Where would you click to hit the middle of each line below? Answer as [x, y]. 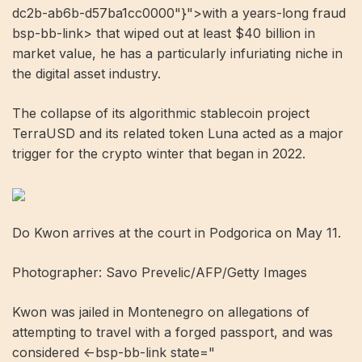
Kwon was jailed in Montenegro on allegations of [161, 312]
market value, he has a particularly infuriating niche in [177, 54]
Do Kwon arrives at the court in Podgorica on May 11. [177, 233]
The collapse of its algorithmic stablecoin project [161, 114]
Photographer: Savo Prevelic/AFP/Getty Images [160, 273]
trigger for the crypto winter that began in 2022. [159, 154]
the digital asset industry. [86, 74]
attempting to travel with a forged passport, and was [173, 333]
